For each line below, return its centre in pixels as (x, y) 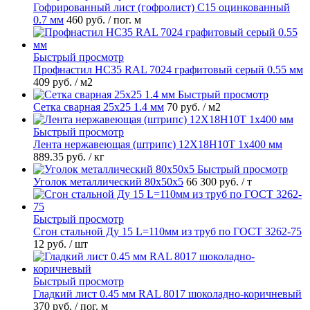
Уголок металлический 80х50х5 (108, 181)
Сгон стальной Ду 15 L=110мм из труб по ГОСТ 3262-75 (167, 231)
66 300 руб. (214, 181)
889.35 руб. (61, 156)
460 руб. (87, 19)
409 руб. (54, 82)
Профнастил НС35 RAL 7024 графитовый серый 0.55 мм (168, 69)
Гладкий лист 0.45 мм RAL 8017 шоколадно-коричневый (167, 293)
